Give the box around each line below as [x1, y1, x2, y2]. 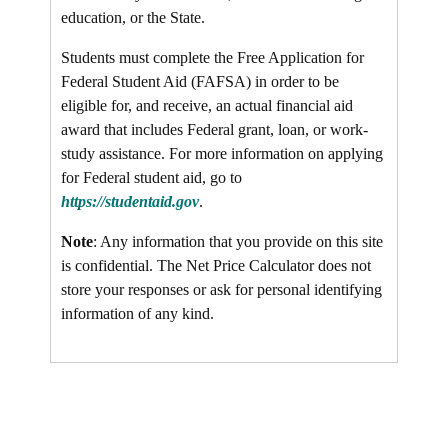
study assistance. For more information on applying [61, 145, 383, 162]
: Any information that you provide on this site [93, 233, 383, 250]
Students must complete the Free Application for [61, 49, 364, 66]
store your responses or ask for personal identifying [61, 281, 382, 298]
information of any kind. [61, 305, 214, 322]
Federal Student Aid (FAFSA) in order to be [61, 73, 339, 90]
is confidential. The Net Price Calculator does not [61, 257, 371, 274]
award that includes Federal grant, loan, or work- [61, 121, 368, 138]
